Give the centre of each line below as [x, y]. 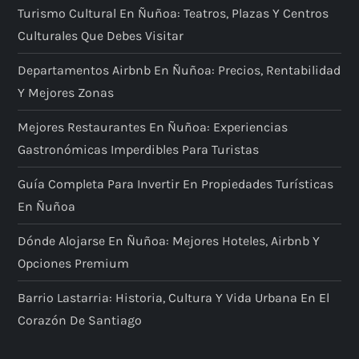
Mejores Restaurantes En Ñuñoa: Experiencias [153, 127]
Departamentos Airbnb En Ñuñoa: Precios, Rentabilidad [179, 70]
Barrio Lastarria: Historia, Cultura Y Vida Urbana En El [174, 297]
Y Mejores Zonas [66, 92]
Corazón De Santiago [80, 320]
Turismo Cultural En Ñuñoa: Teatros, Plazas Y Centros [173, 13]
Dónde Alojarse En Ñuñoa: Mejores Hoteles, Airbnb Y [169, 240]
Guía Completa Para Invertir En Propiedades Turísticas [176, 184]
